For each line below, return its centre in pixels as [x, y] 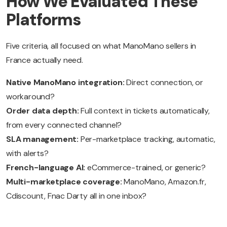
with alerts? [27, 154]
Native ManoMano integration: [65, 83]
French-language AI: [46, 168]
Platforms [43, 20]
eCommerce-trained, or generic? [146, 168]
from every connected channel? [64, 125]
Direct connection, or [164, 83]
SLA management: [42, 139]
